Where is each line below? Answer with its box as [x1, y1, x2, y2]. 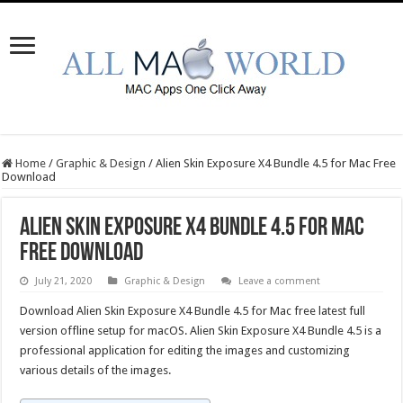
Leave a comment [238, 275, 321, 287]
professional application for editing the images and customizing [20, 344, 351, 357]
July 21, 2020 [35, 275, 93, 287]
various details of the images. [20, 363, 172, 377]
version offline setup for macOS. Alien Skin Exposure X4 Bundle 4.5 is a [20, 324, 382, 337]
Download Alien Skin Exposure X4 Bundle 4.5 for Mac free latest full [20, 304, 366, 318]
